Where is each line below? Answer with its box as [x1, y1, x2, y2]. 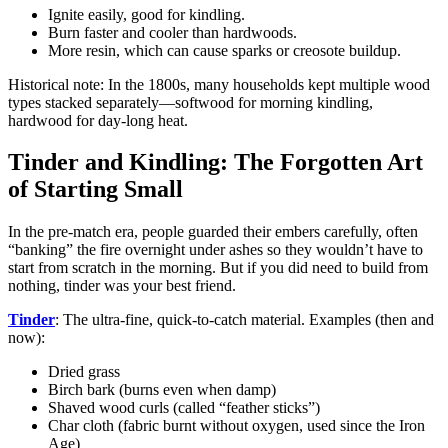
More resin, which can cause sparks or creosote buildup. [48, 41, 401, 59]
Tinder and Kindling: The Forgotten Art [8, 149, 423, 176]
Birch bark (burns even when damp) [48, 381, 276, 399]
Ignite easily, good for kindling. [48, 5, 245, 23]
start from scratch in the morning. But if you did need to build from [8, 259, 428, 277]
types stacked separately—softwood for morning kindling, [8, 93, 373, 111]
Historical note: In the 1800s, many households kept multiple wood [8, 75, 430, 93]
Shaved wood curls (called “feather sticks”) [48, 399, 320, 417]
